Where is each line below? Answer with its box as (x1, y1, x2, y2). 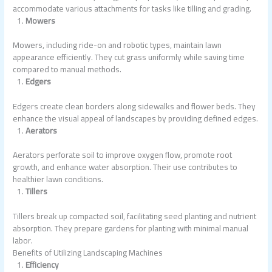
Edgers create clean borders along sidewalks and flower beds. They (13, 98, 256, 114)
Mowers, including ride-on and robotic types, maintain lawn (13, 37, 222, 53)
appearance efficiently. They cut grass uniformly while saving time (13, 49, 245, 66)
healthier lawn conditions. (13, 171, 104, 188)
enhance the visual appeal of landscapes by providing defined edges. (13, 110, 259, 126)
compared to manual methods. (13, 61, 122, 78)
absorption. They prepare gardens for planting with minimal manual (13, 220, 249, 236)
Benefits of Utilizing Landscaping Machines (13, 244, 163, 260)
